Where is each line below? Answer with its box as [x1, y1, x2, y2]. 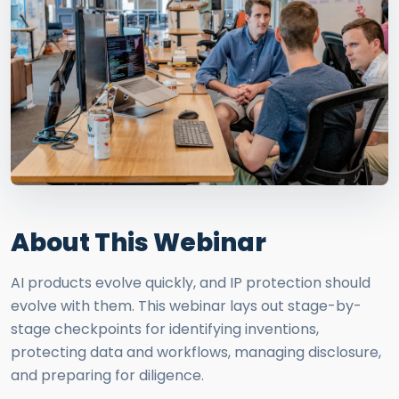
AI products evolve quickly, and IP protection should [11, 273, 370, 293]
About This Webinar [11, 225, 266, 260]
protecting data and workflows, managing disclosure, [11, 342, 381, 362]
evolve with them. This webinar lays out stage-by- [11, 296, 362, 316]
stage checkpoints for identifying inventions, [11, 319, 319, 339]
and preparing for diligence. [11, 365, 204, 386]
